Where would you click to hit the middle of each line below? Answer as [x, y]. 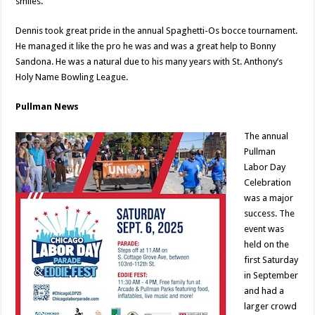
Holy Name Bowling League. [72, 77]
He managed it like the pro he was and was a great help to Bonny [146, 46]
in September [271, 275]
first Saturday [271, 259]
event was [264, 229]
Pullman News [47, 106]
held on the [267, 244]
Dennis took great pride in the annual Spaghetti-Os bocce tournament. [157, 30]
